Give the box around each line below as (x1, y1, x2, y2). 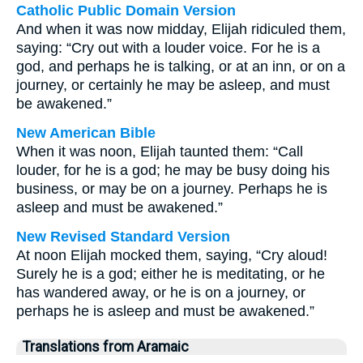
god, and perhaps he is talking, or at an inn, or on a (16, 58, 345, 75)
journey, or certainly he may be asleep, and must (16, 77, 330, 93)
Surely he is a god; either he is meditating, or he (16, 266, 325, 282)
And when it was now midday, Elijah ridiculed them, (16, 21, 346, 37)
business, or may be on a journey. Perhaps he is (16, 181, 327, 197)
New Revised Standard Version (16, 228, 230, 245)
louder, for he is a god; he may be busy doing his (16, 162, 330, 178)
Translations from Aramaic (23, 339, 189, 355)
